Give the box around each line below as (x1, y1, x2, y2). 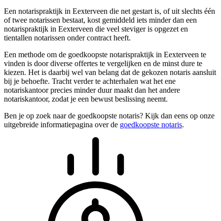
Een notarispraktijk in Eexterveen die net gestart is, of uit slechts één (4, 7, 215, 16)
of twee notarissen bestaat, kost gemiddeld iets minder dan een (4, 16, 197, 25)
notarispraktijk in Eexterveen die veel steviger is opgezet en (4, 25, 188, 34)
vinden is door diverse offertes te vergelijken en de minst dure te (4, 59, 202, 68)
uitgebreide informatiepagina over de (4, 120, 120, 129)
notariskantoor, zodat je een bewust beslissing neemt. (4, 95, 168, 104)
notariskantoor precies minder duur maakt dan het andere (4, 86, 180, 95)
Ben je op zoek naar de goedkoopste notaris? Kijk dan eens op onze (4, 111, 215, 120)
